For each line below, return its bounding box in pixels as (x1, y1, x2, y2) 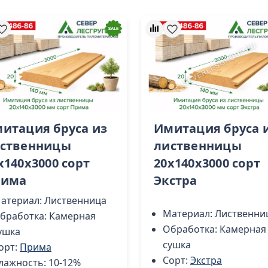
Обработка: (163, 222, 220, 236)
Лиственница (44, 193, 106, 207)
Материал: (163, 206, 215, 220)
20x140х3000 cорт (154, 154, 260, 171)
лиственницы (154, 137, 242, 154)
